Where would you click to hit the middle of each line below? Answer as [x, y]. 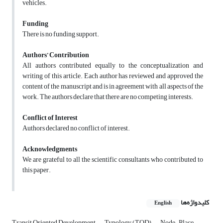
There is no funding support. [61, 34]
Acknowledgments [50, 149]
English [163, 203]
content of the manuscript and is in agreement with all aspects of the [113, 87]
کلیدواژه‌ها [195, 203]
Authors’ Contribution [56, 55]
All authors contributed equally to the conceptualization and [113, 66]
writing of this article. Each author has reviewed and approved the [113, 76]
